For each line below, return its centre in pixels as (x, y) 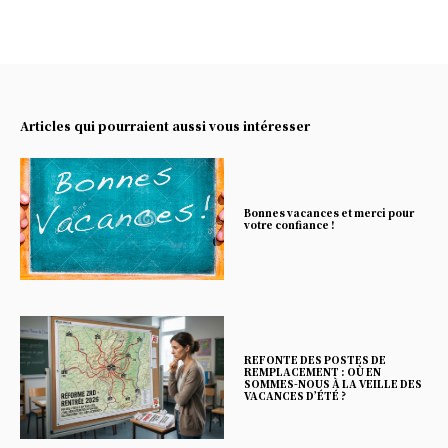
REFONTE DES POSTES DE (315, 359)
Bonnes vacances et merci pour (329, 213)
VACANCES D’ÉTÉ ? (295, 395)
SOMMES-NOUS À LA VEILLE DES (333, 383)
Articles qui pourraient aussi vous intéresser (165, 126)
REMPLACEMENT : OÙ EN (312, 371)
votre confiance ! (289, 225)
